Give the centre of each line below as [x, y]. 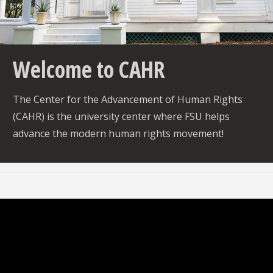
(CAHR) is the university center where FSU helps [121, 116]
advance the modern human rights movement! [118, 133]
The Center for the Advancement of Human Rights [127, 99]
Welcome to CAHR [89, 69]
